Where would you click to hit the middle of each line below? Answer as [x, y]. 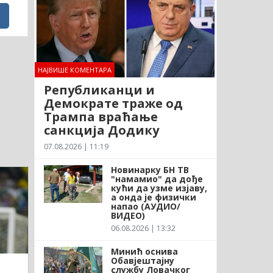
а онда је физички [153, 197]
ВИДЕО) [128, 215]
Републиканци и [99, 90]
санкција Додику [101, 130]
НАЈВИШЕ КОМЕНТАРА [74, 69]
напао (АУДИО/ [145, 206]
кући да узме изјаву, [159, 188]
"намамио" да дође [157, 179]
